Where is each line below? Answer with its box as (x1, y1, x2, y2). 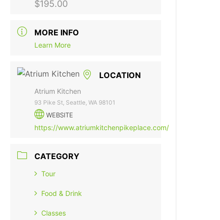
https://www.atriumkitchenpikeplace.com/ (34, 123, 169, 132)
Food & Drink (41, 189, 82, 197)
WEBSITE (46, 111, 74, 119)
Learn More (34, 41, 71, 49)
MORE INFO (34, 27, 80, 37)
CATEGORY (34, 151, 80, 161)
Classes (41, 209, 66, 217)
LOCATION (99, 70, 141, 81)
